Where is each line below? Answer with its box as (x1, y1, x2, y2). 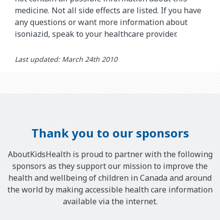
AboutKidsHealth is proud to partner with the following (7, 149, 213, 160)
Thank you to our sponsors (31, 125, 189, 141)
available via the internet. (62, 196, 158, 207)
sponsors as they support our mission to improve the (12, 161, 208, 172)
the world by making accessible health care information (7, 184, 213, 195)
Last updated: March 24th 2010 (15, 54, 117, 64)
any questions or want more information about (15, 17, 188, 28)
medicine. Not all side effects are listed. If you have (15, 5, 201, 16)
